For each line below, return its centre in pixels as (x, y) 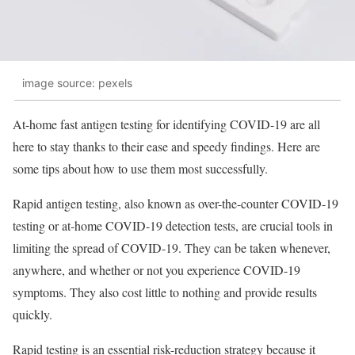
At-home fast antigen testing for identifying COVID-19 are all (166, 124)
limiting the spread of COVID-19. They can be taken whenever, (172, 247)
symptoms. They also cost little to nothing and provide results (165, 292)
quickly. (32, 314)
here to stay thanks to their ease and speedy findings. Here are (166, 146)
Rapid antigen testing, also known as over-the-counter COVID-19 (176, 203)
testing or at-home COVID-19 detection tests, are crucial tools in (173, 225)
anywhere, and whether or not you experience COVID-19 (157, 269)
